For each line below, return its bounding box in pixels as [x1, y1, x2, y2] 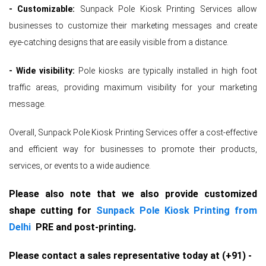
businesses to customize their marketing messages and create [9, 20, 257, 30]
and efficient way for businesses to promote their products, [9, 144, 257, 154]
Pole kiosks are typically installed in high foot [78, 65, 258, 75]
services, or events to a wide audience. [9, 160, 151, 170]
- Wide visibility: [9, 65, 79, 75]
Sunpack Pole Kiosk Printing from [96, 204, 258, 216]
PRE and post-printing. [33, 221, 136, 233]
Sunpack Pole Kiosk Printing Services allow [80, 4, 258, 14]
